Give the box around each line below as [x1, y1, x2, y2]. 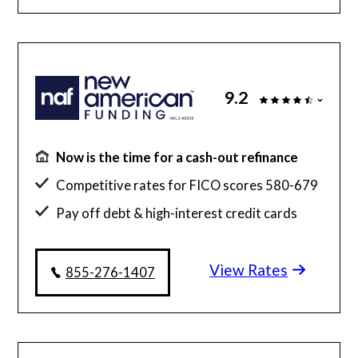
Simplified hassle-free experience [56, 233, 252, 250]
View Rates [209, 261, 288, 280]
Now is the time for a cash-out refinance [56, 149, 299, 166]
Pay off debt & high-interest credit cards [56, 205, 298, 222]
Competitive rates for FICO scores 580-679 [56, 177, 319, 194]
